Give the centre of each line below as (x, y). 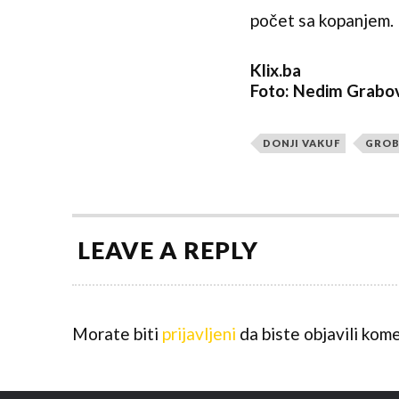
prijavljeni (199, 334)
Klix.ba (275, 70)
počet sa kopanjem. (322, 20)
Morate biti (117, 334)
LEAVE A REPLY (167, 251)
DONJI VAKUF (301, 143)
